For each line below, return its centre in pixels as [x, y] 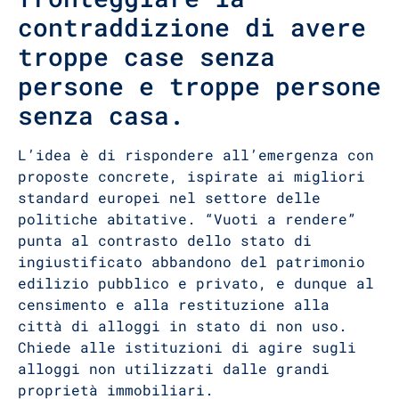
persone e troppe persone [199, 86]
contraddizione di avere [192, 28]
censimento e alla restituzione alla [174, 305]
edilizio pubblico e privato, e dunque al [196, 283]
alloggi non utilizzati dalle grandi [174, 369]
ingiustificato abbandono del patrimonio [191, 262]
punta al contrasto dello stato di [165, 240]
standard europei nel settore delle [169, 198]
